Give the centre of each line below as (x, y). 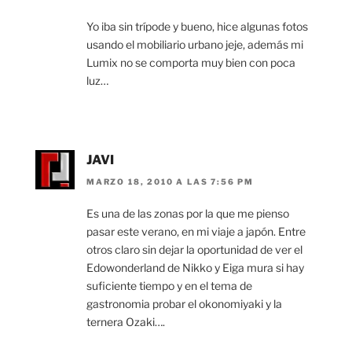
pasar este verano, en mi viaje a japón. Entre (196, 232)
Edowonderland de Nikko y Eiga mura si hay (195, 268)
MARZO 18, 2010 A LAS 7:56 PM (170, 182)
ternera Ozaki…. (126, 322)
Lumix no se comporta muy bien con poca (191, 62)
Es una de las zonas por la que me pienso (188, 214)
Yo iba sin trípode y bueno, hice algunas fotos (197, 26)
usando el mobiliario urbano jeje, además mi (195, 44)
